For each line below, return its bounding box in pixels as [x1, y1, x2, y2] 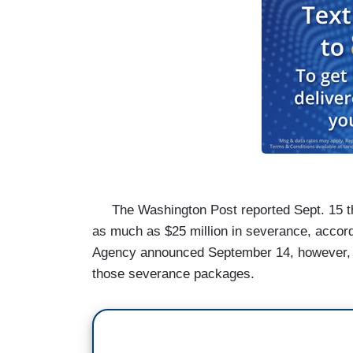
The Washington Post [92, 202, 241, 217]
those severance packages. [92, 266, 255, 281]
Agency [92, 244, 140, 260]
